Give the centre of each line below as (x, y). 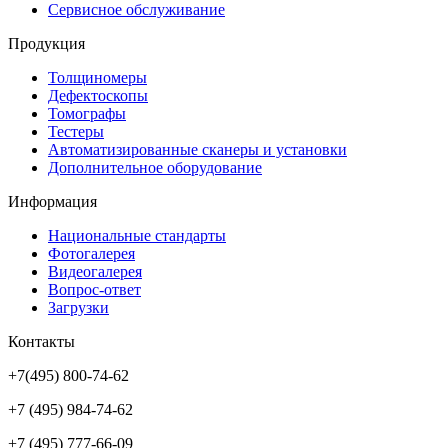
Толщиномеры (97, 77)
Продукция (46, 43)
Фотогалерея (91, 253)
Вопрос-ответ (94, 289)
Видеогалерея (95, 271)
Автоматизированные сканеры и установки (197, 149)
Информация (52, 201)
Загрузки (78, 307)
